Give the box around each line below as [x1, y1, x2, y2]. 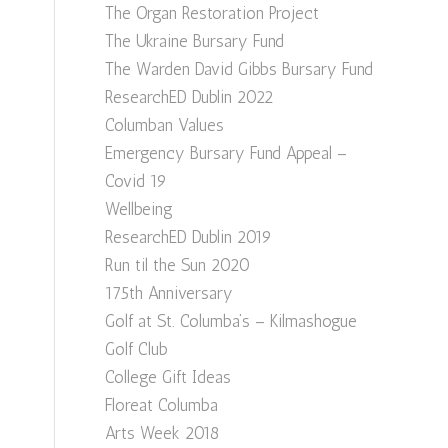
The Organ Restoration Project [105, 3, 320, 23]
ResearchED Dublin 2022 [105, 87, 274, 107]
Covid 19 [105, 171, 168, 191]
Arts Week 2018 [105, 423, 220, 443]
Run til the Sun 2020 [105, 255, 251, 275]
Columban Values [105, 115, 225, 135]
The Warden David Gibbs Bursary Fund [105, 59, 374, 79]
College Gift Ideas [105, 367, 232, 387]
